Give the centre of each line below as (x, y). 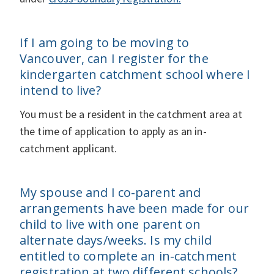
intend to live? (60, 90)
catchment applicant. (68, 148)
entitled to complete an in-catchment (128, 256)
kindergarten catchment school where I (135, 74)
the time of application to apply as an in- (113, 131)
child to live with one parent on (110, 224)
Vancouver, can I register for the (114, 58)
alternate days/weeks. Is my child (116, 240)
